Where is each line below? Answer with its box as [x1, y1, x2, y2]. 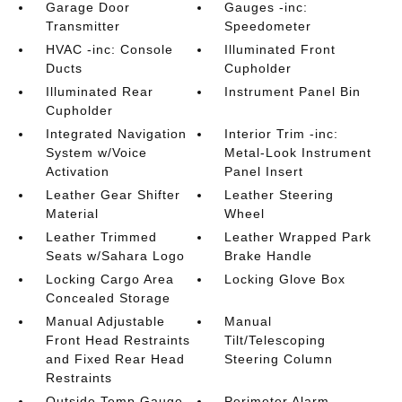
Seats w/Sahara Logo [45, 248, 185, 263]
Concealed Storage [45, 290, 170, 305]
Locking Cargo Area [45, 271, 174, 286]
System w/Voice [45, 144, 147, 160]
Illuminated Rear [45, 83, 153, 99]
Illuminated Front [224, 41, 336, 57]
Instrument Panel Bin [224, 83, 362, 99]
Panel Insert [224, 163, 304, 179]
